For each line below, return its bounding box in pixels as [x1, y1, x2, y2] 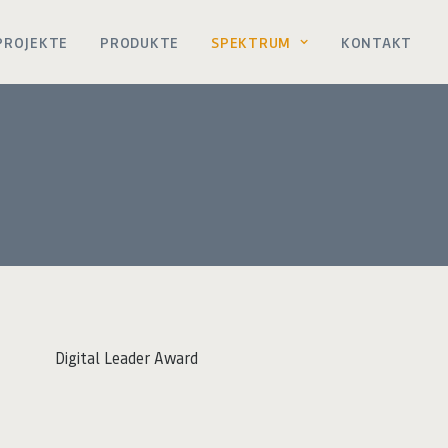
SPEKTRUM [211, 31, 292, 52]
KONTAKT [340, 31, 412, 52]
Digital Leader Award [55, 347, 198, 368]
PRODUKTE [100, 31, 180, 52]
